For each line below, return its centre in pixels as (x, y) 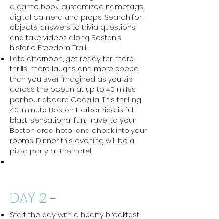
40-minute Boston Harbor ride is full (72, 110)
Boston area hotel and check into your (78, 130)
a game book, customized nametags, (77, 7)
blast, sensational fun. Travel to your (73, 120)
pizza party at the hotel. (51, 151)
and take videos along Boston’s (66, 37)
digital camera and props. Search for (76, 17)
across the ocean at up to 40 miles (73, 89)
